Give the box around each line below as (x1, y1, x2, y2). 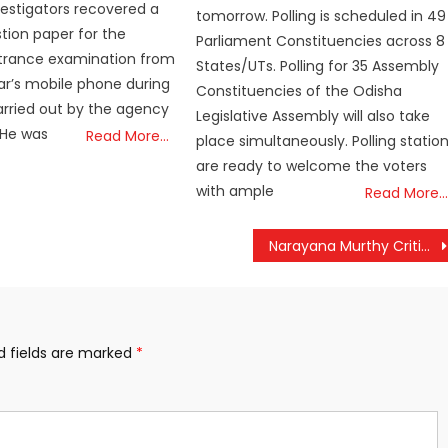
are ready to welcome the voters (196, 155, 428, 176)
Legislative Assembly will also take (196, 105, 431, 126)
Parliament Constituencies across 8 (196, 30, 446, 51)
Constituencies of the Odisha (196, 80, 403, 101)
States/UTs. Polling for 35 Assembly (196, 55, 440, 76)
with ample (196, 180, 275, 201)
